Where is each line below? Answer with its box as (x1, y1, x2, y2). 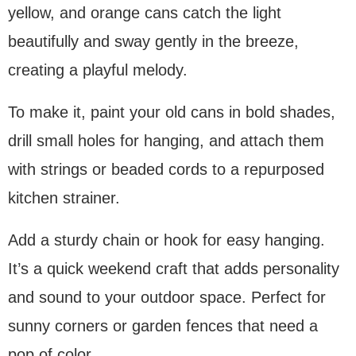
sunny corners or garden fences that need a (8, 317, 318, 335)
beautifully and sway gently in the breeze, (8, 33, 299, 51)
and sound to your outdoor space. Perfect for (8, 288, 326, 307)
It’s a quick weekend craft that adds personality (8, 260, 339, 278)
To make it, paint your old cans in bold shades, (8, 103, 335, 122)
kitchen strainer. (8, 189, 120, 207)
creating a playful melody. (8, 61, 188, 79)
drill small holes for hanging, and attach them (8, 132, 324, 150)
